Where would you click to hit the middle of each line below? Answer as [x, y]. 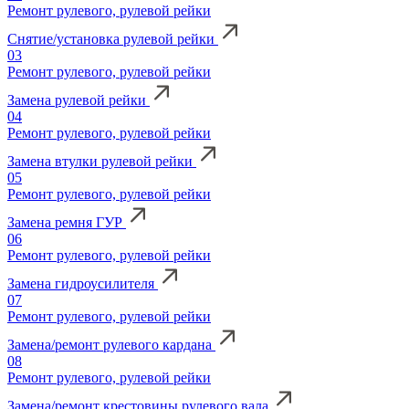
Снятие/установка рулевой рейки [113, 39]
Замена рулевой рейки [79, 100]
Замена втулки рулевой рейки [102, 162]
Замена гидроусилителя [83, 284]
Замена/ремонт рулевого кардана [111, 345]
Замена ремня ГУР [67, 223]
